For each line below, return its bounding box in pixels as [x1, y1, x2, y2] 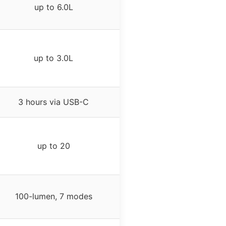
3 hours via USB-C [18, 97, 89, 107]
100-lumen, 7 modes [15, 191, 92, 202]
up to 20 [37, 141, 70, 151]
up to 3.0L [34, 53, 73, 64]
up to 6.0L [34, 2, 73, 13]
